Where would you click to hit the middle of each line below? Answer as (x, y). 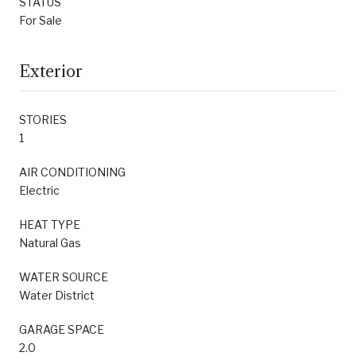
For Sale (41, 20)
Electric (39, 190)
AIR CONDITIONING (72, 172)
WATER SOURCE (64, 277)
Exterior (51, 71)
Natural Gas (50, 242)
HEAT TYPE (50, 224)
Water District (57, 295)
